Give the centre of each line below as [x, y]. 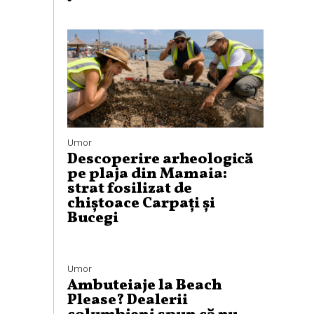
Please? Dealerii [128, 300]
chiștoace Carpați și [141, 204]
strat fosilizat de [130, 189]
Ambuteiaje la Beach [145, 286]
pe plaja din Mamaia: [147, 174]
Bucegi [93, 218]
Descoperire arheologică [160, 159]
